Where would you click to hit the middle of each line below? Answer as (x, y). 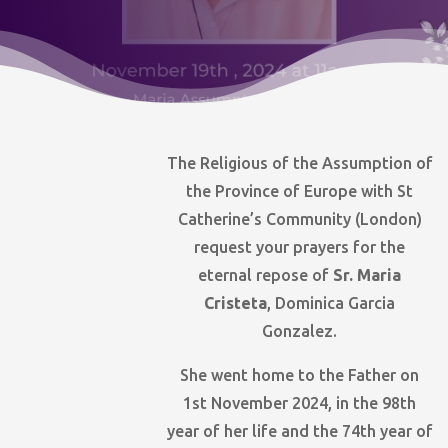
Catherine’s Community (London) (299, 219)
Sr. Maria (367, 275)
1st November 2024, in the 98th (300, 403)
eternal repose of (266, 275)
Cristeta (236, 303)
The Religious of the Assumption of (299, 163)
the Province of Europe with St (300, 191)
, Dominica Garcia (331, 303)
